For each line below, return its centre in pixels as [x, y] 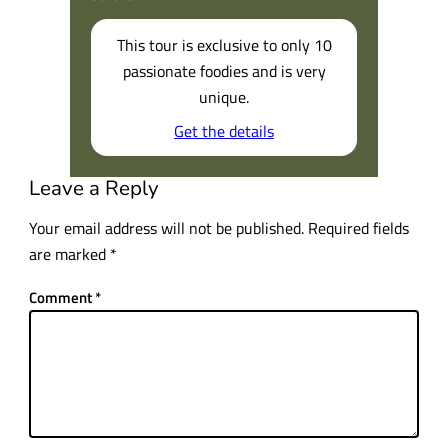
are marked [69, 254]
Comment [61, 297]
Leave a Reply [93, 187]
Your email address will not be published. [166, 228]
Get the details [224, 130]
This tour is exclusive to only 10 [224, 44]
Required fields [358, 228]
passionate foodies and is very [224, 70]
